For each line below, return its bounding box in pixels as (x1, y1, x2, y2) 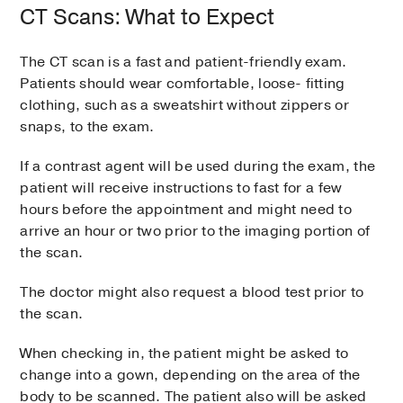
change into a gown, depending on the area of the (20, 365, 361, 386)
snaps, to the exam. (20, 117, 155, 138)
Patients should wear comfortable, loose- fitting (20, 74, 345, 94)
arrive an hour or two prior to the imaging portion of (20, 221, 371, 242)
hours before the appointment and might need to (20, 200, 353, 220)
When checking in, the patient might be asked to (20, 344, 349, 364)
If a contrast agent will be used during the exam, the (20, 157, 376, 177)
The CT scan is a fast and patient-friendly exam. (20, 52, 347, 73)
